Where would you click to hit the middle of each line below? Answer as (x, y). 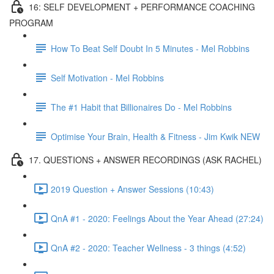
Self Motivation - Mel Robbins (107, 77)
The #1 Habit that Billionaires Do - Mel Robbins (141, 107)
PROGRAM (31, 23)
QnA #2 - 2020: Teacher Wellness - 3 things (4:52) (148, 247)
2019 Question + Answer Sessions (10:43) (132, 189)
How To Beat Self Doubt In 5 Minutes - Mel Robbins (150, 48)
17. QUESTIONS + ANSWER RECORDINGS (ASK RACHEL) (145, 159)
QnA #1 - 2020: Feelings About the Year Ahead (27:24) (157, 218)
